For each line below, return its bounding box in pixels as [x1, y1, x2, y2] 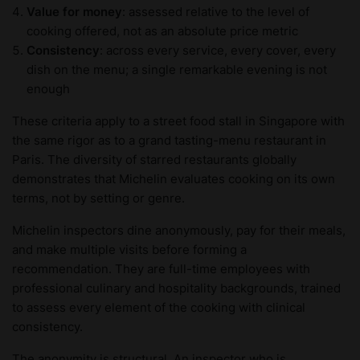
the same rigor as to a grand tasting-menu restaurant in [12, 133, 326, 149]
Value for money [27, 4, 122, 20]
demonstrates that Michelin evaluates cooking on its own [12, 171, 335, 187]
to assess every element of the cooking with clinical [12, 300, 305, 316]
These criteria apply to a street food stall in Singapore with [12, 113, 345, 129]
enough [27, 81, 70, 97]
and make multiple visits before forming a [12, 242, 247, 258]
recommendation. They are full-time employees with [12, 261, 310, 277]
